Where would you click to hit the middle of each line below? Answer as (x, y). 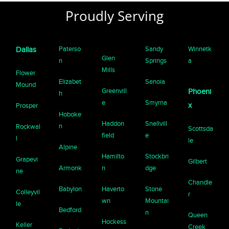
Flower (26, 73)
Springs (156, 60)
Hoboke (70, 114)
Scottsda (200, 128)
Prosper (27, 105)
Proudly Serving (114, 16)
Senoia (155, 81)
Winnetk (200, 49)
